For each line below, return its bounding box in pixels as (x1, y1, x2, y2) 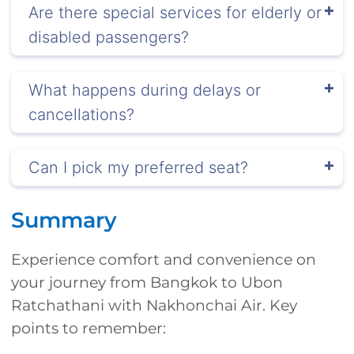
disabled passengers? (28, 27, 189, 47)
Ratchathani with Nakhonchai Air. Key (11, 296, 297, 314)
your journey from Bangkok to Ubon (11, 273, 283, 292)
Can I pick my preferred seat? (28, 157, 248, 177)
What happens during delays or (28, 80, 261, 100)
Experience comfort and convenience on (11, 250, 316, 269)
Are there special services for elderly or (28, 2, 322, 22)
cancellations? (28, 104, 134, 124)
